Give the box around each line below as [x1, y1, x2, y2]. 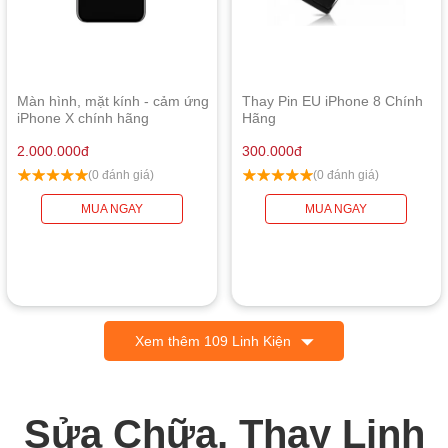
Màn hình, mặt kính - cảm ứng [17, 92, 210, 109]
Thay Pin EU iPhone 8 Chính [242, 92, 424, 109]
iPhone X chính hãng [17, 109, 150, 126]
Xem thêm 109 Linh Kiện [134, 332, 291, 349]
